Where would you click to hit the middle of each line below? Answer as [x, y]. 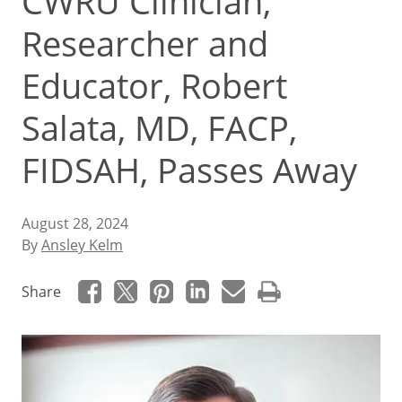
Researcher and [145, 43]
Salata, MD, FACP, [159, 127]
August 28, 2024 [75, 223]
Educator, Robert [154, 85]
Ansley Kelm [82, 245]
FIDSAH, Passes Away [189, 170]
